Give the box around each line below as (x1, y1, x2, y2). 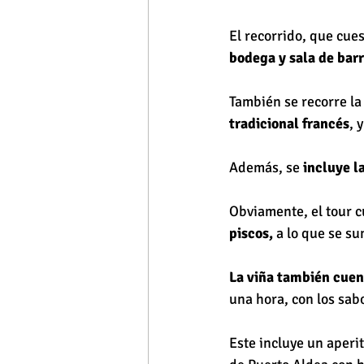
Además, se (229, 158, 303, 177)
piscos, (229, 224, 273, 243)
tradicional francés (229, 115, 349, 133)
